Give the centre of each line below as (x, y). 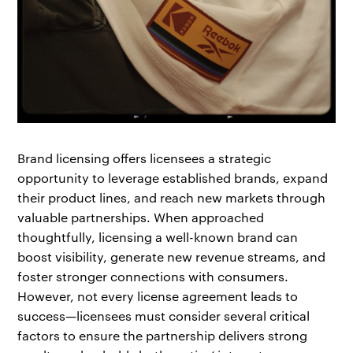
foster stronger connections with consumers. (153, 277)
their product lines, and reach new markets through (172, 198)
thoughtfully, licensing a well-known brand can (158, 237)
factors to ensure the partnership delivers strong (163, 336)
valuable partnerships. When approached (141, 217)
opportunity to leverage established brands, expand (173, 178)
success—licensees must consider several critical (164, 316)
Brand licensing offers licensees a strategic (145, 158)
